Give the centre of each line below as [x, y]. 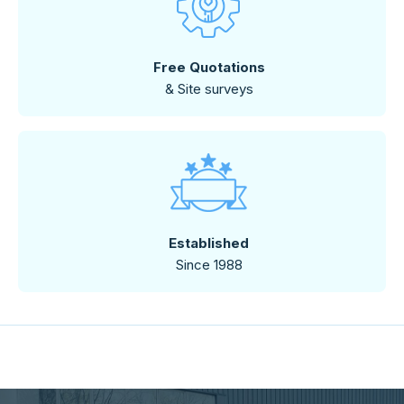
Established [209, 243]
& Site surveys [209, 89]
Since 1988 [209, 265]
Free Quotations [209, 68]
